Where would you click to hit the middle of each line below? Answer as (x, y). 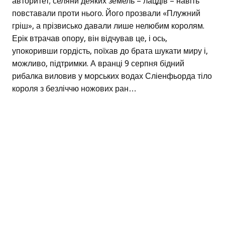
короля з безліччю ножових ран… (74, 89)
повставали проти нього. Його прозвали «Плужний (106, 14)
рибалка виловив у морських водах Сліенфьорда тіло (112, 76)
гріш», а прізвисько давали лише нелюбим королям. (108, 26)
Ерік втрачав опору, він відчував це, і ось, (90, 39)
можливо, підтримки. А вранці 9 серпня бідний (98, 64)
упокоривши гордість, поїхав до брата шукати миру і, (110, 51)
